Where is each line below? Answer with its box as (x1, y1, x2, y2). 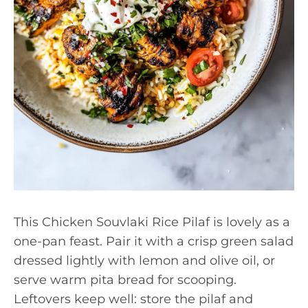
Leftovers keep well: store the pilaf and (14, 291, 253, 307)
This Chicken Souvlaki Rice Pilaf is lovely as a (14, 214, 290, 230)
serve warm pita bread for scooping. (14, 272, 236, 287)
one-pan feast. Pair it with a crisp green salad (14, 234, 294, 249)
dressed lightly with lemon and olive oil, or (14, 253, 275, 268)
